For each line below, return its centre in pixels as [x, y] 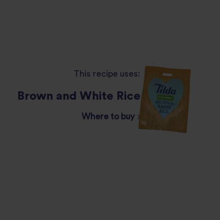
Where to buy [109, 116]
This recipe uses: [107, 74]
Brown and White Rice [79, 96]
